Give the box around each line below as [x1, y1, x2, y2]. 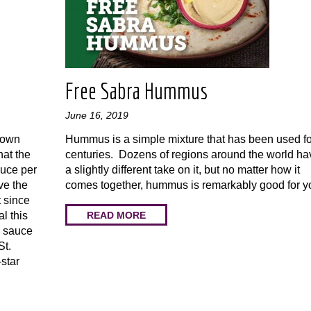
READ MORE [87, 209, 146, 221]
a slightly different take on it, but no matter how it [65, 164, 300, 176]
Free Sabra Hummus [65, 78, 208, 103]
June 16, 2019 [65, 110, 128, 121]
